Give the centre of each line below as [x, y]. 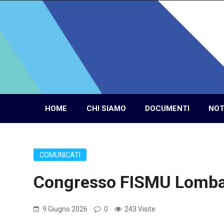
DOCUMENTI [167, 108]
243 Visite [139, 209]
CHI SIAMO [106, 108]
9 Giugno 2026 [65, 209]
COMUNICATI [60, 155]
